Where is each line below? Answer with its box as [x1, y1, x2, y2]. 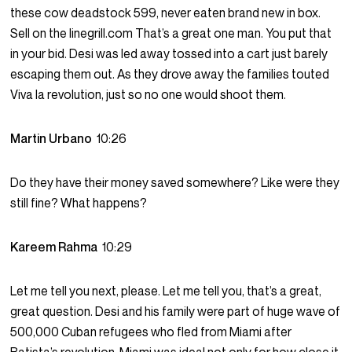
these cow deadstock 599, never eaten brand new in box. [10, 5, 321, 21]
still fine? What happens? [10, 195, 148, 211]
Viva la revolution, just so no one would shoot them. [10, 86, 287, 103]
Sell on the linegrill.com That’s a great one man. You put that [10, 25, 332, 42]
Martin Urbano [10, 130, 97, 147]
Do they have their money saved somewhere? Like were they [10, 174, 340, 191]
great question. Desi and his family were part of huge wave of [10, 303, 341, 320]
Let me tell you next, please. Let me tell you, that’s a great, [10, 283, 322, 299]
